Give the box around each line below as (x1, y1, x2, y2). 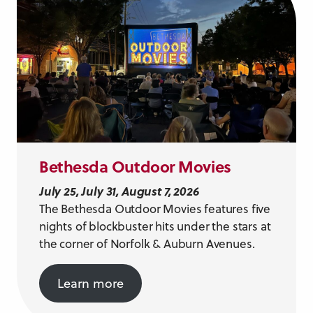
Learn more (57, 274, 124, 292)
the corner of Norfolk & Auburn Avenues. (39, 235, 255, 252)
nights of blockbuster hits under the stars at (39, 217, 271, 235)
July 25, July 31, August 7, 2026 (39, 182, 199, 200)
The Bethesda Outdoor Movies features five (39, 200, 271, 217)
